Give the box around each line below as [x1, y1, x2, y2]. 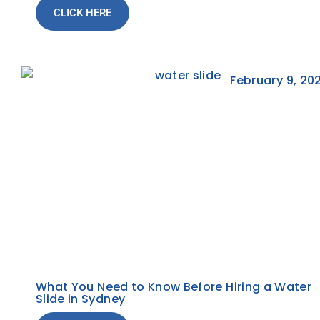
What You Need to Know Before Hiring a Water [36, 279, 312, 295]
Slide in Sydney [36, 291, 126, 307]
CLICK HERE [54, 6, 111, 19]
